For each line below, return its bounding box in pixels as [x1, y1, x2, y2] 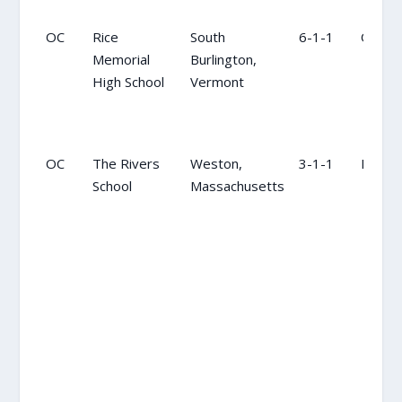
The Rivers [92, 153, 160, 172]
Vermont [189, 72, 244, 91]
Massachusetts [189, 176, 284, 195]
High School [92, 72, 164, 91]
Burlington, [189, 49, 257, 68]
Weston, [189, 153, 242, 172]
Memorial [92, 49, 150, 68]
